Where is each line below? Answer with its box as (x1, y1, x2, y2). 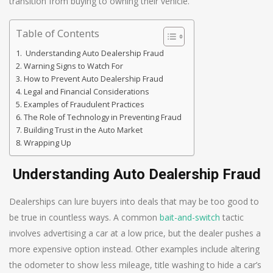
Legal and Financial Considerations (23, 86, 149, 97)
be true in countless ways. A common (9, 211, 160, 223)
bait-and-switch (160, 211, 220, 223)
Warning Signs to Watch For (23, 60, 123, 71)
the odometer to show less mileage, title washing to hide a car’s (9, 258, 261, 271)
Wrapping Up (23, 137, 71, 148)
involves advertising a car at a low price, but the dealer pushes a (9, 227, 261, 239)
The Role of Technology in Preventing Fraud (23, 112, 182, 122)
